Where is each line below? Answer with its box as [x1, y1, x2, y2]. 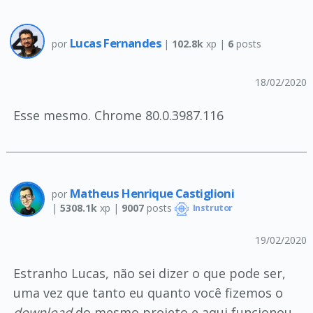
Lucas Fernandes [69, 34, 164, 51]
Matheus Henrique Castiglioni [69, 184, 235, 201]
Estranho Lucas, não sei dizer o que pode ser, [13, 265, 286, 282]
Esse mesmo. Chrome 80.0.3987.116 [13, 107, 224, 124]
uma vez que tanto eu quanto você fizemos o [13, 284, 283, 301]
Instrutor [190, 202, 233, 214]
